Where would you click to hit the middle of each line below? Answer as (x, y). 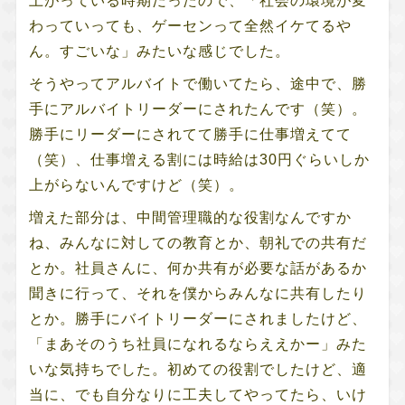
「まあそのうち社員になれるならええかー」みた (198, 344)
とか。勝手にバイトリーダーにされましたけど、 (198, 318)
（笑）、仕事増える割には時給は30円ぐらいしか (199, 159)
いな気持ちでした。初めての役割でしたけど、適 (198, 369)
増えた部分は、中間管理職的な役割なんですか (190, 217)
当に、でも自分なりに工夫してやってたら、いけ (198, 394)
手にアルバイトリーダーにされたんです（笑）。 (198, 108)
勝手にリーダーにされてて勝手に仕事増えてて (190, 134)
